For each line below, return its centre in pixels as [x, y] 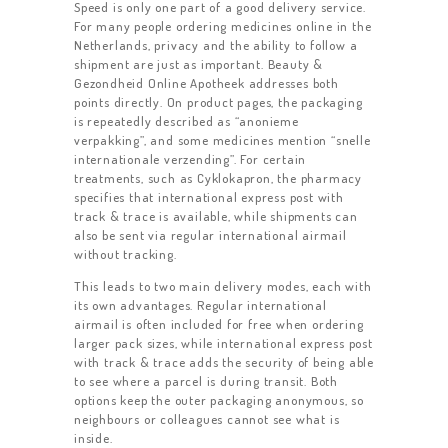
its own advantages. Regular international [200, 305]
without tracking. [125, 254]
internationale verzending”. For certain [190, 159]
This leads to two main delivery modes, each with [223, 286]
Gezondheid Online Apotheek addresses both [206, 83]
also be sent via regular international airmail [210, 235]
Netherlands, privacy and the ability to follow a [216, 45]
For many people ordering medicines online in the [223, 26]
